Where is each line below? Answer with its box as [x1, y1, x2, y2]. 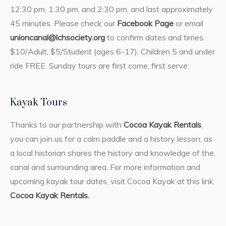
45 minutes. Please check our [10, 18, 117, 29]
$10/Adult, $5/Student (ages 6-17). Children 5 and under [10, 46, 215, 57]
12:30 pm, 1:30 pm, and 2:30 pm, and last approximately [10, 4, 213, 15]
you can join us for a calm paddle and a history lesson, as [10, 134, 212, 144]
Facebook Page [117, 18, 174, 29]
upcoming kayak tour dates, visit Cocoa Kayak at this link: [10, 176, 215, 187]
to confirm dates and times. [104, 32, 205, 43]
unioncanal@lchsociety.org [10, 32, 105, 43]
